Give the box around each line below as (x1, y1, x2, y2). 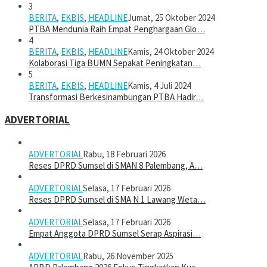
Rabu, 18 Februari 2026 (83, 148, 166, 160)
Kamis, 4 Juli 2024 (128, 80, 191, 92)
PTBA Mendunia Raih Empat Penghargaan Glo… (29, 23, 205, 35)
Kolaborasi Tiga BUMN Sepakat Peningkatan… (29, 57, 201, 69)
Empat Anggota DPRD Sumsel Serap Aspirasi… (29, 227, 201, 239)
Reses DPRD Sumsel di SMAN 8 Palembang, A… (29, 159, 203, 171)
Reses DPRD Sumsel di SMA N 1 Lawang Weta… (29, 193, 206, 205)
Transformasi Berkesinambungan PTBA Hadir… (29, 91, 204, 103)
